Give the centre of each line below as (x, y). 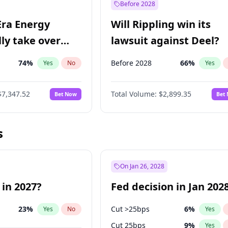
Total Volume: (134, 94)
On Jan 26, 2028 (142, 166)
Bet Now (66, 94)
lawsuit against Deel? (165, 40)
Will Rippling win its (161, 24)
